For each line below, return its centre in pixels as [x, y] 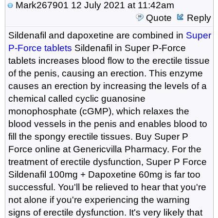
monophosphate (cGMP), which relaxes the [99, 111]
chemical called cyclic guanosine [77, 98]
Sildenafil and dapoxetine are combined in [97, 35]
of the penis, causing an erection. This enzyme [105, 73]
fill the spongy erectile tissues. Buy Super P [98, 136]
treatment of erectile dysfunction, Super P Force [107, 162]
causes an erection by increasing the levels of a [107, 86]
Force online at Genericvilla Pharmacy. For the [105, 149]
